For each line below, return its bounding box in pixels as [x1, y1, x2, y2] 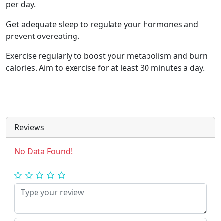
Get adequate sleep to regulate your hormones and [6, 18, 198, 30]
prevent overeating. [6, 30, 79, 41]
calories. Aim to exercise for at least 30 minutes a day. [6, 62, 205, 73]
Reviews [14, 121, 44, 133]
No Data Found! [14, 146, 73, 157]
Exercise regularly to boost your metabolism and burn [6, 50, 208, 61]
